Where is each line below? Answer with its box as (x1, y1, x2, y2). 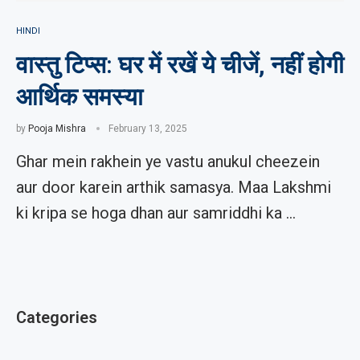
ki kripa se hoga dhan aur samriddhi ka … (16, 203, 296, 223)
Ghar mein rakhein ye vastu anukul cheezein (16, 152, 320, 171)
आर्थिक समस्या (16, 83, 143, 111)
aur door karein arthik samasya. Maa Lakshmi (16, 178, 331, 197)
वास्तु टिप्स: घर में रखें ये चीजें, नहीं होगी (16, 51, 344, 79)
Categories (16, 308, 97, 327)
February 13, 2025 (108, 123, 187, 134)
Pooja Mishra (28, 123, 86, 134)
